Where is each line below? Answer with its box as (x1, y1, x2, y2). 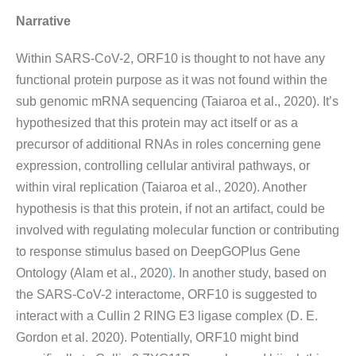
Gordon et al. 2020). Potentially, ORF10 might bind (16, 331, 299, 344)
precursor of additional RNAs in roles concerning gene (16, 137, 321, 151)
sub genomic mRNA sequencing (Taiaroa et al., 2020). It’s (16, 95, 339, 108)
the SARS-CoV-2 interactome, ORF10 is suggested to (16, 288, 317, 301)
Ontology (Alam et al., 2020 (16, 266, 168, 280)
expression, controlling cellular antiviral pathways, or (16, 159, 310, 172)
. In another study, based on (172, 266, 327, 280)
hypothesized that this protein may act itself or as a (16, 116, 298, 130)
